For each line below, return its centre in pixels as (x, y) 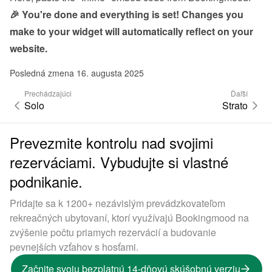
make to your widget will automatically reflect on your (131, 32)
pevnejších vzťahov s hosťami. (74, 247)
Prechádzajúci (48, 93)
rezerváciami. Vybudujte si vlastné (119, 162)
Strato (235, 106)
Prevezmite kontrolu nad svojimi (111, 143)
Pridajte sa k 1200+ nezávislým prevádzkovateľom (117, 203)
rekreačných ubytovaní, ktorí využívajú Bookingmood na (129, 218)
